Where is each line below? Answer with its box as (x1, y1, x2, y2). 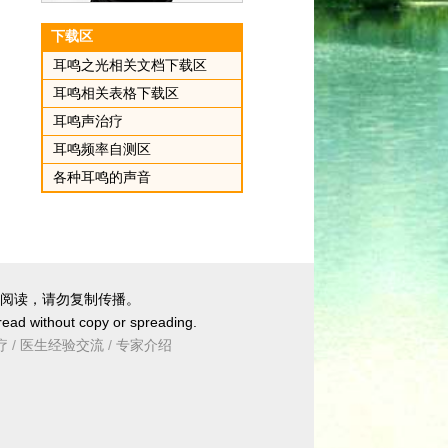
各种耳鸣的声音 (53, 168, 152, 185)
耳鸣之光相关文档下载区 (53, 56, 208, 73)
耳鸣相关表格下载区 (53, 84, 180, 101)
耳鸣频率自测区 (53, 140, 152, 157)
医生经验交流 (20, 336, 104, 353)
